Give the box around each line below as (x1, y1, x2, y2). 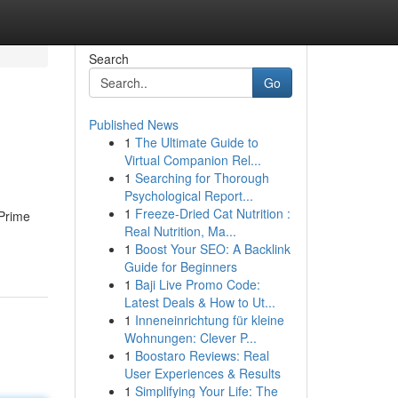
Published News (88, 115, 179, 133)
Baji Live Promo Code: (134, 275, 260, 293)
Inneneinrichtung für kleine (134, 311, 284, 329)
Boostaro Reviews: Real (134, 346, 269, 364)
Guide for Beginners (123, 258, 237, 275)
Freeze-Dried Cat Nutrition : (134, 204, 291, 222)
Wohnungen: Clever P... (123, 329, 257, 346)
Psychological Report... (123, 187, 253, 204)
